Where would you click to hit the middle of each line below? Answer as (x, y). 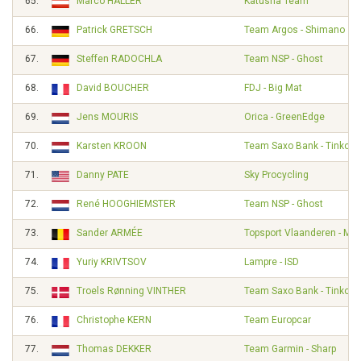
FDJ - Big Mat (273, 88)
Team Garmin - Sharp (290, 349)
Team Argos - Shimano (295, 30)
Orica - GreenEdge (284, 117)
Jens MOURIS (107, 117)
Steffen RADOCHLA (119, 59)
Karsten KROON (112, 146)
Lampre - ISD (272, 262)
